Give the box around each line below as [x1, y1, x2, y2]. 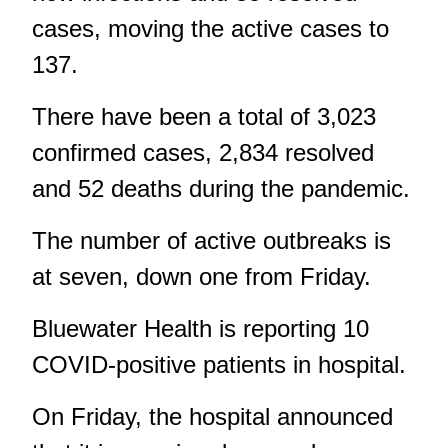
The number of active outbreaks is [32, 226, 391, 254]
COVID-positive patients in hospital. [32, 350, 406, 378]
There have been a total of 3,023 [32, 102, 376, 130]
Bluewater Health [32, 314, 212, 342]
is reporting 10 [212, 314, 369, 342]
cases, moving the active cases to [32, 14, 389, 42]
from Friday [245, 262, 364, 290]
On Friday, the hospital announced [32, 402, 393, 430]
